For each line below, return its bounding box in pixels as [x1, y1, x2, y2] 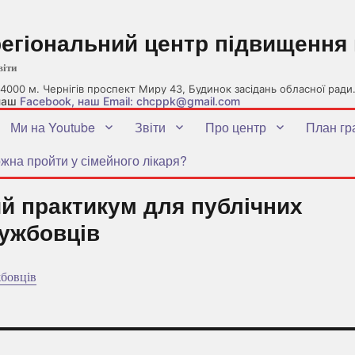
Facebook [20, 94, 71, 108]
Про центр [205, 117, 266, 136]
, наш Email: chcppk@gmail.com [71, 94, 240, 108]
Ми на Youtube [10, 117, 95, 136]
